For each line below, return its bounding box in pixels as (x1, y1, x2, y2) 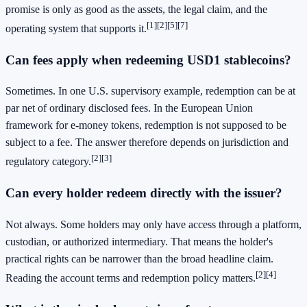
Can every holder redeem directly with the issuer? (5, 186, 282, 201)
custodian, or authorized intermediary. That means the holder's (5, 236, 273, 248)
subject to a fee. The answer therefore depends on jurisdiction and (5, 136, 288, 149)
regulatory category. (5, 156, 91, 168)
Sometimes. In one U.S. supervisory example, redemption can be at (5, 85, 295, 97)
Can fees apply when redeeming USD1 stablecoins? (5, 52, 291, 67)
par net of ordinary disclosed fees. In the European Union (5, 102, 253, 114)
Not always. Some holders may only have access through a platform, (5, 219, 302, 231)
